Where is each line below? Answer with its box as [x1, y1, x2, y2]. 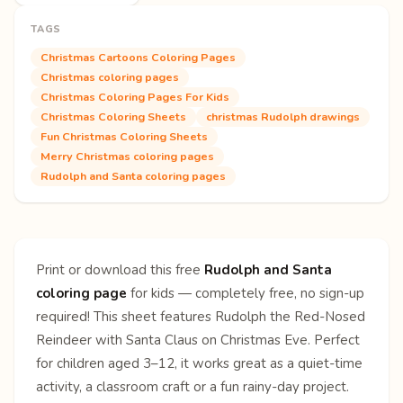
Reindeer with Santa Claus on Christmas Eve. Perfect [36, 330, 360, 349]
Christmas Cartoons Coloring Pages [40, 49, 236, 65]
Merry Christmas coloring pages [40, 148, 214, 164]
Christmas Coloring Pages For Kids [40, 88, 229, 104]
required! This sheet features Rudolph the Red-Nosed [36, 307, 365, 326]
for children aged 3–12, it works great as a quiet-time [36, 354, 363, 372]
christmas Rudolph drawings [206, 108, 360, 124]
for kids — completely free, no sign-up [127, 283, 364, 302]
